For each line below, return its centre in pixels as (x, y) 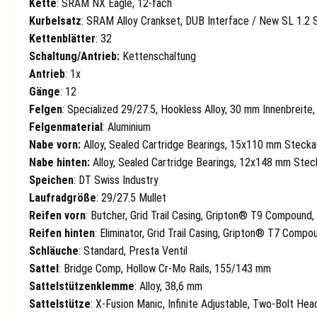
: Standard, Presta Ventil (133, 251)
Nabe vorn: (55, 145)
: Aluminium (127, 127)
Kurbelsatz (55, 21)
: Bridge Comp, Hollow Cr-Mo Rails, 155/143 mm (165, 269)
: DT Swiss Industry (116, 180)
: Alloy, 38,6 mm (168, 287)
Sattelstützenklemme (82, 287)
